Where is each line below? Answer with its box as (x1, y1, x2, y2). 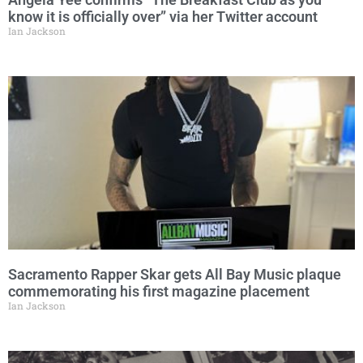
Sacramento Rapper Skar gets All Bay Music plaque (8, 266, 341, 283)
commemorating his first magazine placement (8, 283, 310, 300)
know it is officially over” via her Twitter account (8, 8, 318, 25)
